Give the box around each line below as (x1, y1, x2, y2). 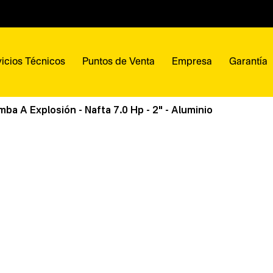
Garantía (229, 57, 268, 67)
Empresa (172, 57, 212, 67)
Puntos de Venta (82, 57, 155, 67)
